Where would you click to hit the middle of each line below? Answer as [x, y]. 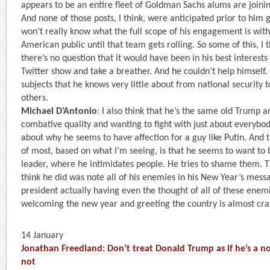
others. [35, 98]
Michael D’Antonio [59, 111]
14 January [42, 235]
